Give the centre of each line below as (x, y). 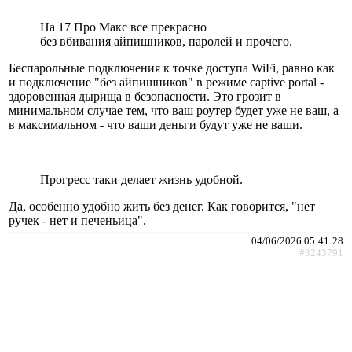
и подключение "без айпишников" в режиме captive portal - (166, 82)
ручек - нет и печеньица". (77, 220)
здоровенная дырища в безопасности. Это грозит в (145, 96)
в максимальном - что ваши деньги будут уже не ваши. (156, 124)
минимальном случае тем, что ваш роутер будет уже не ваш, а (174, 110)
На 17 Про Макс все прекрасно (123, 27)
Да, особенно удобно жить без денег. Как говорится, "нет (162, 206)
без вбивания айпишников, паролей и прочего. (166, 41)
